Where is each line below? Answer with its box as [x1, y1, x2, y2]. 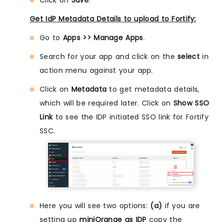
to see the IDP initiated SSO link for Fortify [53, 111, 209, 122]
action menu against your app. [40, 65, 153, 75]
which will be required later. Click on [40, 98, 173, 108]
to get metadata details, [107, 84, 200, 94]
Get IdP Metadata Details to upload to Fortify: [30, 13, 196, 24]
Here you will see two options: [40, 201, 151, 211]
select [177, 51, 200, 61]
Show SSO [173, 98, 210, 108]
